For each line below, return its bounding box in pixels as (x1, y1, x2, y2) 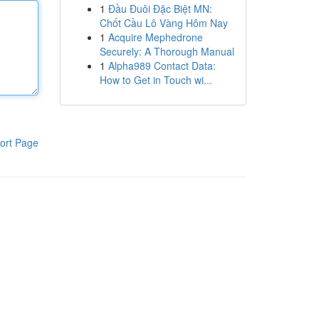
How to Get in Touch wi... (99, 73, 212, 87)
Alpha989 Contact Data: (108, 58, 216, 73)
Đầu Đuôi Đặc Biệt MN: (108, 1, 212, 16)
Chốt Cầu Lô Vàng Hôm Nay (99, 16, 228, 30)
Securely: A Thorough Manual (99, 44, 234, 58)
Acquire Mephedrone (108, 30, 203, 44)
